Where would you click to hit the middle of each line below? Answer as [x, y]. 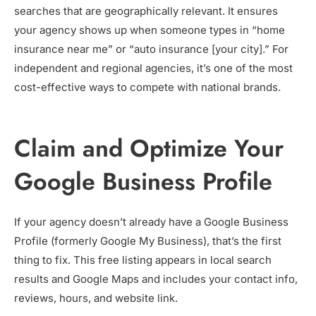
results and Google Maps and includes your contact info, [156, 279]
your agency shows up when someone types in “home [150, 30]
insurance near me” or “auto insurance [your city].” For [151, 49]
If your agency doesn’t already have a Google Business [151, 222]
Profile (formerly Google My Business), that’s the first [148, 241]
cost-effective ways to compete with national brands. [147, 87]
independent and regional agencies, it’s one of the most [153, 68]
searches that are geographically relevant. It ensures [146, 11]
